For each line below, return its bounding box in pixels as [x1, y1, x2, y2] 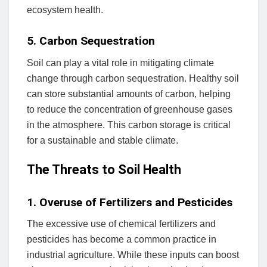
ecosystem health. [27, 4, 103, 15]
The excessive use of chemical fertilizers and [27, 219, 216, 229]
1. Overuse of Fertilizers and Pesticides [27, 195, 232, 209]
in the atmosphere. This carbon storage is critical [27, 119, 231, 130]
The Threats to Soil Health [27, 162, 181, 178]
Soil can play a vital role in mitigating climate [27, 57, 214, 68]
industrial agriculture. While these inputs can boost [27, 250, 239, 260]
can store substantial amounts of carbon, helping [27, 88, 231, 99]
